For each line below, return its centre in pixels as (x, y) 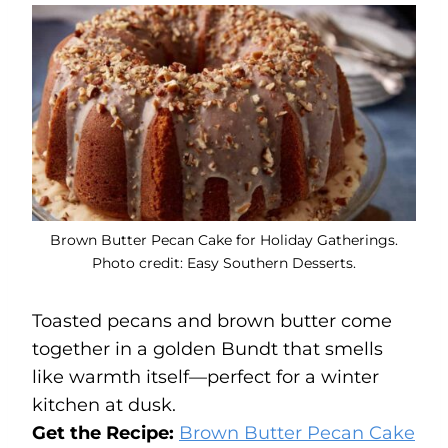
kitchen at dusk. (104, 404)
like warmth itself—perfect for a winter (205, 376)
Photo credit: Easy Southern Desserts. (224, 262)
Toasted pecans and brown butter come (212, 320)
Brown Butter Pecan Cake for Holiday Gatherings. (224, 239)
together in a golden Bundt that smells (207, 348)
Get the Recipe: (105, 432)
